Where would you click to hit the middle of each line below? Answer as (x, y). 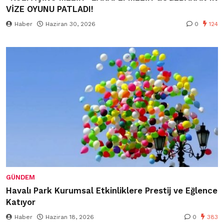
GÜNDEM (20, 177)
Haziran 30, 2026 (70, 24)
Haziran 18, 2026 (70, 217)
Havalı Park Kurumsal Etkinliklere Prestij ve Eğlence (112, 190)
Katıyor (21, 202)
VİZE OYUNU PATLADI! (49, 9)
